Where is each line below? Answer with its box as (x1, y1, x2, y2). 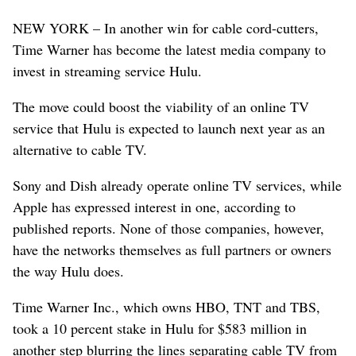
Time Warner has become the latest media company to (13, 39, 326, 59)
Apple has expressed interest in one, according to (13, 196, 296, 216)
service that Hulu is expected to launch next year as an (13, 118, 325, 137)
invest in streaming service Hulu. (13, 60, 202, 80)
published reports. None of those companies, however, (13, 218, 324, 238)
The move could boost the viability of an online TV (13, 96, 309, 116)
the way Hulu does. (13, 261, 124, 281)
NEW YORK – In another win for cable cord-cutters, (13, 17, 319, 37)
